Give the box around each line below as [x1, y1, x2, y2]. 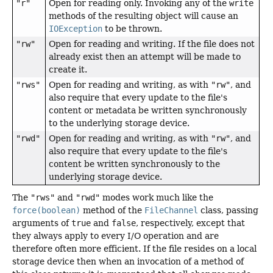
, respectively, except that [136, 218, 245, 229]
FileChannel [144, 205, 198, 216]
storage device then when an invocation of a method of [12, 257, 244, 267]
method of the [80, 205, 144, 216]
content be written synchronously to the [49, 159, 220, 169]
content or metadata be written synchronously [49, 105, 247, 116]
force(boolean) [12, 205, 80, 216]
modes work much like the [100, 193, 213, 203]
